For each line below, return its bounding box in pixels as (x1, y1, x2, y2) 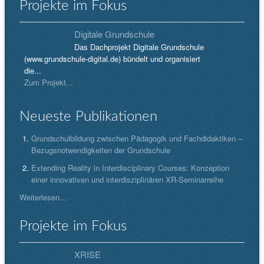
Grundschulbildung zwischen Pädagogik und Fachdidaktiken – (31, 133, 242, 144)
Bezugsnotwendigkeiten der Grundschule (31, 144, 170, 156)
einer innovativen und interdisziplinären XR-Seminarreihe (31, 174, 223, 186)
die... (24, 65, 41, 77)
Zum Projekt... (24, 77, 73, 88)
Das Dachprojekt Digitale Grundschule (74, 41, 204, 53)
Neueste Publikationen (19, 110, 157, 124)
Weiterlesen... (19, 192, 67, 203)
